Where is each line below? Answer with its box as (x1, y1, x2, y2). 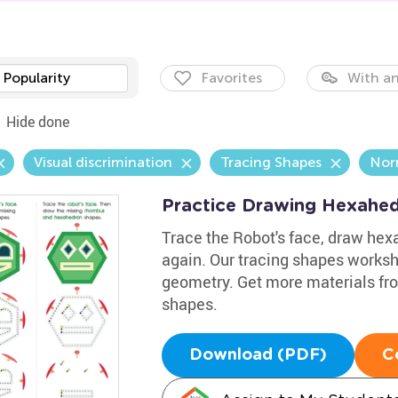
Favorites (200, 69, 262, 86)
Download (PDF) (188, 347, 327, 363)
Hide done (5, 112, 69, 131)
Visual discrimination (33, 154, 172, 171)
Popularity (2, 69, 70, 86)
